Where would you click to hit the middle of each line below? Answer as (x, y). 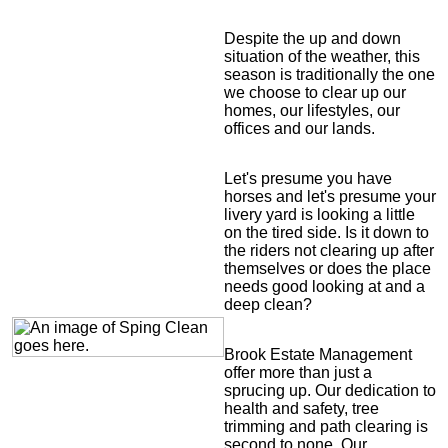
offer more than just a (298, 372)
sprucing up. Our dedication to (330, 390)
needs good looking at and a (324, 286)
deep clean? (268, 304)
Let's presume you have (308, 178)
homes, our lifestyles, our (312, 110)
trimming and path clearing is (326, 426)
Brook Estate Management (318, 354)
